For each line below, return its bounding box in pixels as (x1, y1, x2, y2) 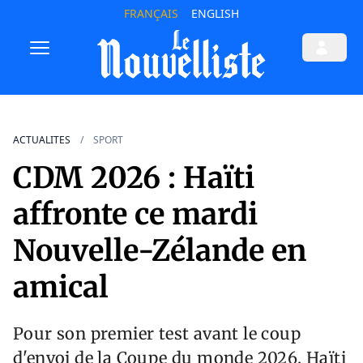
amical (13, 269, 109, 306)
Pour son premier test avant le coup (13, 323, 301, 344)
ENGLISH (190, 6, 239, 21)
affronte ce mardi (13, 196, 258, 233)
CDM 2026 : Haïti (13, 160, 254, 197)
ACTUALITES (13, 133, 70, 147)
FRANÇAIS (123, 6, 178, 21)
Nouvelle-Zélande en (13, 233, 306, 270)
